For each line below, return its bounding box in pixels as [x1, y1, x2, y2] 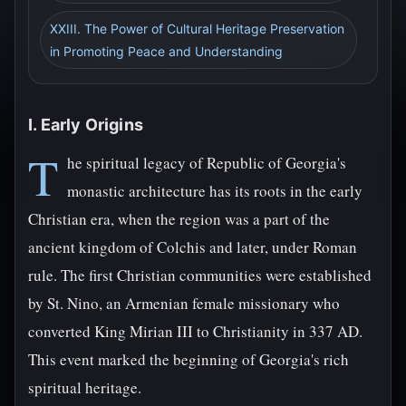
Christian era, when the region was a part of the [28, 208, 330, 229]
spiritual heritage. [28, 377, 141, 398]
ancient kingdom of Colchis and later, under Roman [28, 237, 357, 257]
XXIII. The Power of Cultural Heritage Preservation [50, 21, 344, 36]
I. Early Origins [28, 115, 143, 134]
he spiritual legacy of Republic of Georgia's [67, 152, 346, 173]
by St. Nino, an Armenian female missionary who [28, 293, 340, 314]
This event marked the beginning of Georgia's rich [28, 349, 349, 370]
